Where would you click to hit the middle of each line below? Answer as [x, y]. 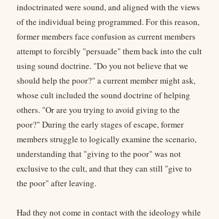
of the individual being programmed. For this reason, [108, 22]
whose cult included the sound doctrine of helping [103, 95]
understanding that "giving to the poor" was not [99, 154]
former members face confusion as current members [106, 37]
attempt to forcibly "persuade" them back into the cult [109, 51]
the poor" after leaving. [56, 183]
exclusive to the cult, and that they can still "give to [104, 169]
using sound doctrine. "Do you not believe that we [102, 66]
